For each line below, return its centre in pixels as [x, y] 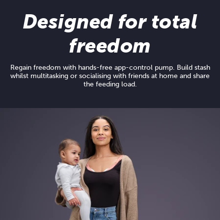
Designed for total [110, 22]
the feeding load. [110, 84]
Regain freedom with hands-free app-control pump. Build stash [110, 68]
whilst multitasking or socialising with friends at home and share [110, 76]
